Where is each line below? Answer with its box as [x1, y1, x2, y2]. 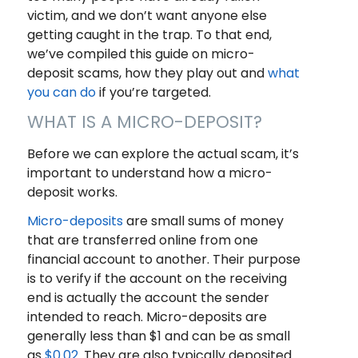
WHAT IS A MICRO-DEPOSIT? [26, 110, 262, 134]
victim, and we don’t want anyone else [26, 6, 267, 26]
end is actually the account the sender [26, 288, 269, 308]
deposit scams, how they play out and [26, 64, 268, 83]
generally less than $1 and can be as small [26, 327, 290, 346]
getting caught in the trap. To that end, [26, 26, 272, 45]
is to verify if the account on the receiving [26, 269, 287, 288]
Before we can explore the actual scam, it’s [26, 145, 299, 164]
